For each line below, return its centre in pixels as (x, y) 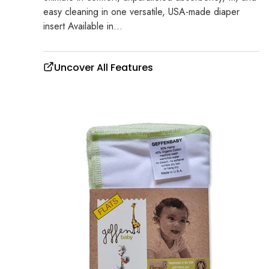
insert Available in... (83, 26)
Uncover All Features (104, 68)
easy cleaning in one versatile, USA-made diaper (141, 12)
